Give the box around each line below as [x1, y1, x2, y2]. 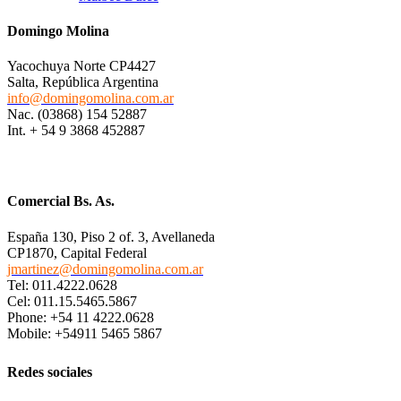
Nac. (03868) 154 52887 [7, 107, 147, 123]
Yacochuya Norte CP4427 [7, 58, 156, 74]
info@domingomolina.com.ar [7, 90, 174, 107]
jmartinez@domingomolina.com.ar [7, 260, 203, 277]
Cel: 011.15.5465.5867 [7, 293, 137, 309]
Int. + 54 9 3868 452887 [7, 123, 145, 139]
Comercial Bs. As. [7, 193, 115, 209]
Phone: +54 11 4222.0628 [7, 309, 154, 325]
